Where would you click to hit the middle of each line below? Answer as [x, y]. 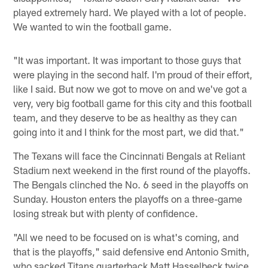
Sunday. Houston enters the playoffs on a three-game [128, 198]
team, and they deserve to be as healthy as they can [125, 117]
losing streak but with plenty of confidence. [106, 213]
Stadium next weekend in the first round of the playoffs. [132, 170]
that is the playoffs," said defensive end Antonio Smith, [132, 251]
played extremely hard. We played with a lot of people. [130, 12]
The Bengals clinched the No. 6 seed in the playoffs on [131, 184]
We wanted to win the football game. [93, 26]
